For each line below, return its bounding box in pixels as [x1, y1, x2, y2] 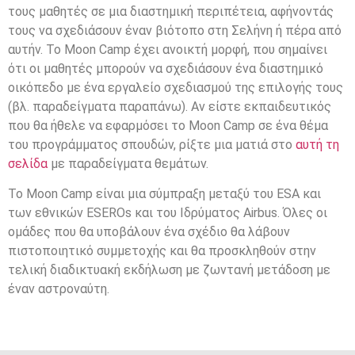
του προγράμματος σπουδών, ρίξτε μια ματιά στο [8, 136, 296, 152]
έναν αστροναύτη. [8, 281, 109, 297]
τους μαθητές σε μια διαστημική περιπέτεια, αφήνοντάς [8, 3, 334, 19]
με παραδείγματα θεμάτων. [48, 155, 208, 171]
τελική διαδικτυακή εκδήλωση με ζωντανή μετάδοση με [8, 262, 330, 278]
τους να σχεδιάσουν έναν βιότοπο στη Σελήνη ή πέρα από [8, 22, 342, 38]
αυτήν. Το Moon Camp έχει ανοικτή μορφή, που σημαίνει [8, 41, 327, 57]
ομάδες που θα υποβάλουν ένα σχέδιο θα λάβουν [8, 224, 290, 240]
